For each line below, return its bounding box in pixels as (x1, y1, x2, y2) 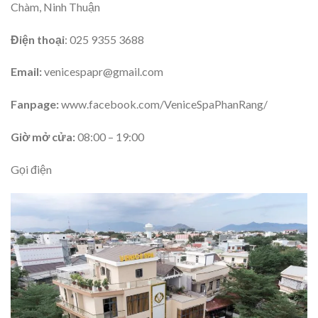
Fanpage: (11, 97, 59, 111)
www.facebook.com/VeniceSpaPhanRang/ (59, 97, 268, 111)
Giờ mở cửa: (11, 129, 75, 143)
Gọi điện (11, 162, 52, 176)
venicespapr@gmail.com (44, 65, 163, 79)
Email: (11, 65, 44, 79)
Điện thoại (11, 32, 65, 46)
